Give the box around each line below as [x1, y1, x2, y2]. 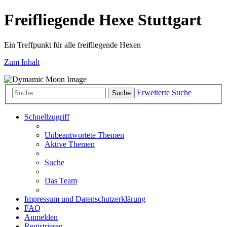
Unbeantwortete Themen [45, 131, 124, 140]
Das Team [45, 176, 77, 185]
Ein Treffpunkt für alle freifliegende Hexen [4, 40, 141, 49]
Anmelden [24, 213, 58, 222]
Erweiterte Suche [137, 88, 192, 97]
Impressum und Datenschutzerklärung [24, 195, 145, 204]
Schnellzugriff [24, 112, 69, 122]
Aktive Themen [45, 140, 95, 149]
